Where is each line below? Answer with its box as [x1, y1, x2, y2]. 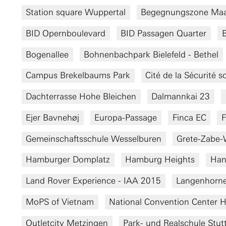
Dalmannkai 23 [151, 91, 210, 102]
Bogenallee [26, 49, 69, 60]
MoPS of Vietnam [26, 196, 94, 207]
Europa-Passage [94, 112, 157, 123]
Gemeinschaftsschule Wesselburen [26, 133, 162, 144]
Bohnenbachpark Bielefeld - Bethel [84, 49, 219, 60]
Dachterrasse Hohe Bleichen [26, 91, 137, 102]
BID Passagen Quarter [121, 28, 207, 38]
